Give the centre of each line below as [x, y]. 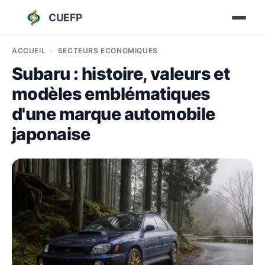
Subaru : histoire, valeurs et [121, 74]
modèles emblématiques [111, 94]
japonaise [51, 134]
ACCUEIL [29, 51]
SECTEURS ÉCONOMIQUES [108, 51]
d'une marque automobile [114, 114]
